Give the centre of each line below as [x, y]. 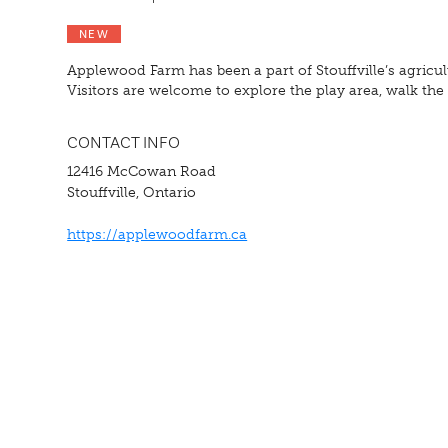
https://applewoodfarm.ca [157, 233]
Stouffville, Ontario [132, 191]
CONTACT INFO [124, 142]
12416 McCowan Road [142, 170]
